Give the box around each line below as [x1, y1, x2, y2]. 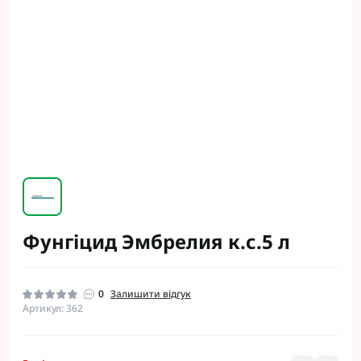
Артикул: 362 [23, 301, 83, 315]
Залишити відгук [110, 287, 191, 301]
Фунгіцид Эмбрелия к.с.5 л [23, 228, 290, 255]
